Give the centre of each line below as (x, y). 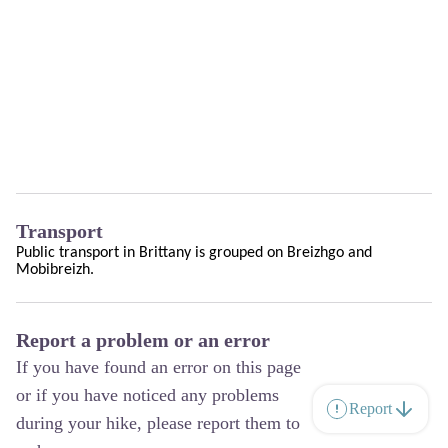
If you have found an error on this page (158, 366)
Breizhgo (317, 252)
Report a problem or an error (143, 339)
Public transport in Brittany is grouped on (151, 252)
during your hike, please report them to (158, 422)
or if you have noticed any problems (147, 394)
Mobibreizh (53, 269)
